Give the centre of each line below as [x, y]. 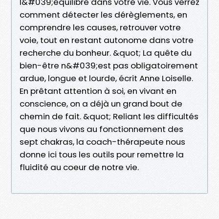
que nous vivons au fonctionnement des [101, 129]
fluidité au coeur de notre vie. [79, 167]
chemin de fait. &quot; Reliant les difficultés [109, 116]
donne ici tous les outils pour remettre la [102, 154]
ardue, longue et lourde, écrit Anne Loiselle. [106, 78]
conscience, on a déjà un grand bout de [101, 103]
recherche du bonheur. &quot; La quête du [106, 53]
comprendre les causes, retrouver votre [100, 27]
